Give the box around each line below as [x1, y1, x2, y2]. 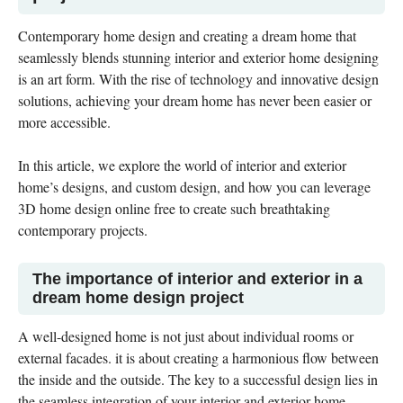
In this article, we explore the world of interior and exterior [18, 156, 346, 175]
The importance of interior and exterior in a [32, 270, 363, 288]
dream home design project [32, 289, 244, 307]
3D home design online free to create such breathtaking [18, 199, 330, 218]
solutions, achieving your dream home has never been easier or [18, 91, 372, 110]
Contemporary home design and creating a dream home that [18, 26, 356, 45]
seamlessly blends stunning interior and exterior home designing [18, 48, 379, 67]
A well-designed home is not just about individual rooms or [18, 327, 354, 345]
